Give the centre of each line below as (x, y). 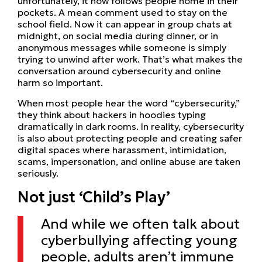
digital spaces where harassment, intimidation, (122, 149)
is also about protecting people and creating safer (130, 138)
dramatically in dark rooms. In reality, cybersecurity (131, 126)
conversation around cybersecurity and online (119, 70)
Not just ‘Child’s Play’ (94, 197)
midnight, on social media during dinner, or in (118, 35)
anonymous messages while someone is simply (122, 47)
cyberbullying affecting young (139, 240)
